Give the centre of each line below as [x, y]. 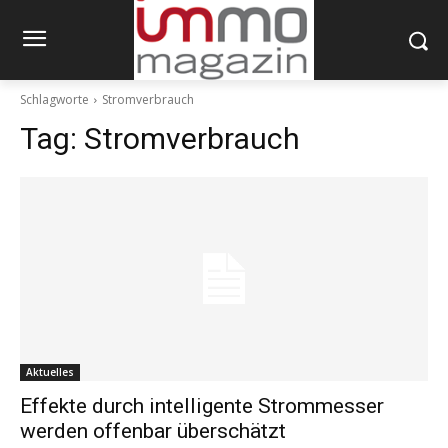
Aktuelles [50, 372]
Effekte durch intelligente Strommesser [202, 406]
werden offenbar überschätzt [153, 431]
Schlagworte [54, 100]
